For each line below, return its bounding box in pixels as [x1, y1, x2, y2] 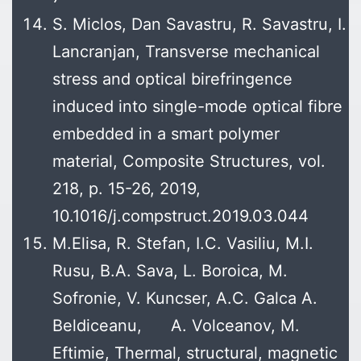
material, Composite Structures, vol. [52, 151, 326, 172]
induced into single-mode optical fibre [52, 97, 342, 117]
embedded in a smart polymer [52, 124, 280, 144]
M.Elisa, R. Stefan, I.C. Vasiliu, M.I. [52, 234, 313, 254]
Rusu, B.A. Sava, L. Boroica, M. [52, 261, 288, 281]
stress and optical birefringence [52, 69, 293, 89]
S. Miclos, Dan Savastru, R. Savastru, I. [52, 15, 346, 35]
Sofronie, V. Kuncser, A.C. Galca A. [52, 288, 317, 309]
